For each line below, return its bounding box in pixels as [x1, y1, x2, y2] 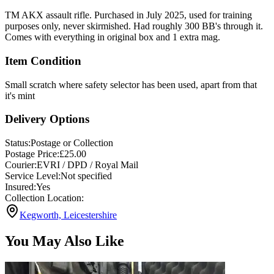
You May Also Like [5, 233, 124, 250]
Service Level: [5, 171, 61, 182]
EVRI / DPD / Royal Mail [37, 160, 138, 171]
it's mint [5, 90, 35, 101]
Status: [5, 138, 31, 149]
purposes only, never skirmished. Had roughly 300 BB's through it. [5, 21, 263, 32]
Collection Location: [5, 193, 84, 204]
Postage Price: [5, 149, 59, 160]
